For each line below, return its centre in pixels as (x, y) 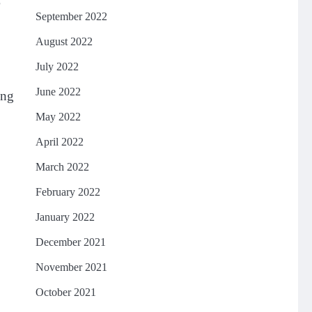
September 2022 (71, 16)
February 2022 (68, 192)
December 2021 (70, 242)
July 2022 (57, 67)
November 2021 (71, 267)
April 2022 (59, 142)
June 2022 (58, 92)
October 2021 (65, 292)
